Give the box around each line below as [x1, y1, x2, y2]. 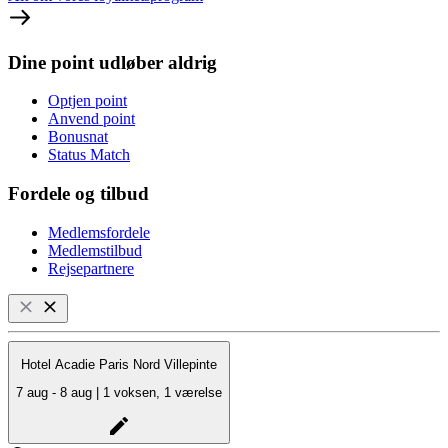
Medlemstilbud [48, 241, 142, 259]
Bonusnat [48, 128, 108, 146]
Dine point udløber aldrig [8, 51, 217, 73]
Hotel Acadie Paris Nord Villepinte [21, 357, 217, 373]
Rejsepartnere [48, 259, 134, 277]
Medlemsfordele [48, 223, 150, 241]
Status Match [48, 146, 130, 164]
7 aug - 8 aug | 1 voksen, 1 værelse [103, 385, 222, 401]
